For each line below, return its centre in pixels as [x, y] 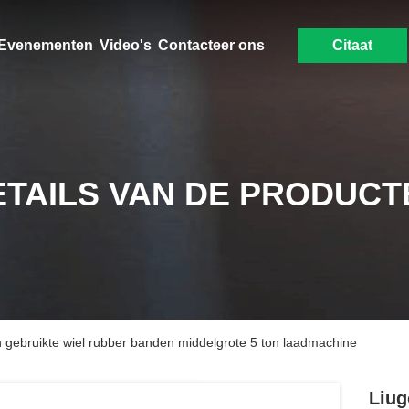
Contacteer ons [211, 45]
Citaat [352, 45]
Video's [125, 45]
